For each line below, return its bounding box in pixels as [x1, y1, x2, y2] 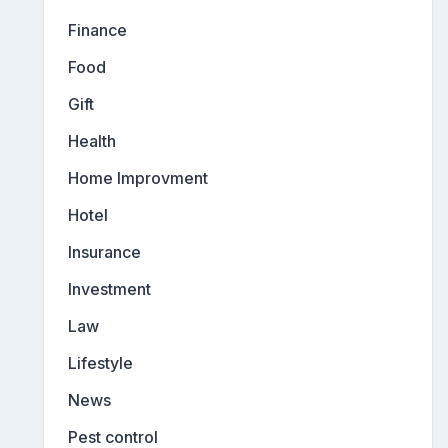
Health [68, 131, 116, 152]
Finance [68, 20, 127, 41]
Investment [68, 279, 151, 300]
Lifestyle [68, 353, 133, 374]
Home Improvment [68, 168, 208, 189]
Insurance [68, 242, 141, 263]
